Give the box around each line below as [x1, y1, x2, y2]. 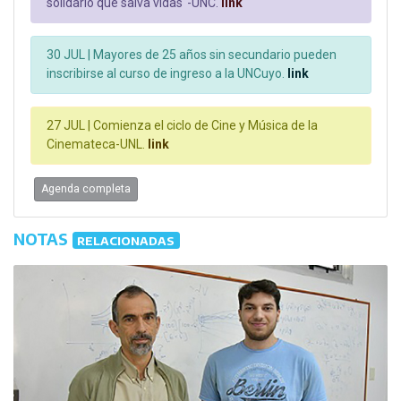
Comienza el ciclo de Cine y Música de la [90, 118, 318, 133]
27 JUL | [47, 118, 90, 133]
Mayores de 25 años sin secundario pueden [90, 47, 337, 63]
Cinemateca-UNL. [47, 137, 145, 152]
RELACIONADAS [77, 233, 175, 249]
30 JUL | [47, 47, 90, 63]
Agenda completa [40, 183, 131, 196]
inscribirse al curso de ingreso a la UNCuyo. [47, 66, 285, 81]
